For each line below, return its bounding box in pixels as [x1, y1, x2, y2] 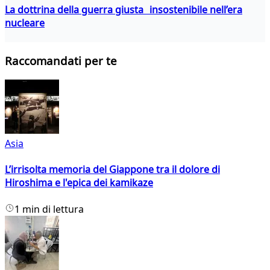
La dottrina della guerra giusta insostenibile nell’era [5, 2, 242, 16]
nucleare [5, 16, 45, 30]
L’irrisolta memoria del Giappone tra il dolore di [5, 163, 220, 177]
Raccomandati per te [5, 53, 117, 69]
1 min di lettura [14, 202, 84, 216]
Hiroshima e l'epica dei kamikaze [5, 176, 153, 190]
